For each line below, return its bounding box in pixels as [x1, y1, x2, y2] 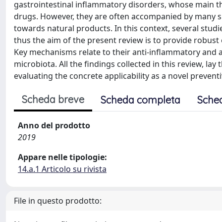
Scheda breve [22, 93, 84, 106]
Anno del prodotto [18, 120, 90, 131]
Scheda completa [101, 94, 180, 106]
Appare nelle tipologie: [18, 152, 107, 163]
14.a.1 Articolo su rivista [18, 164, 107, 174]
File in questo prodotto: [14, 195, 102, 206]
